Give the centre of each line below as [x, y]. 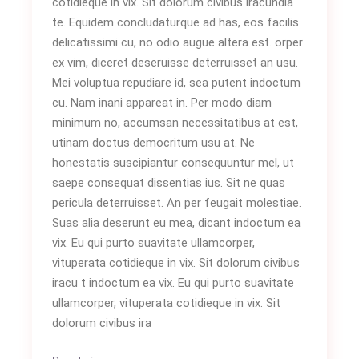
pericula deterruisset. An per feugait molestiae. [177, 203]
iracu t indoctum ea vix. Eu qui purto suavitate [173, 283]
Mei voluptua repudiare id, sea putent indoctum [177, 83]
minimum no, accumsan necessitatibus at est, [175, 123]
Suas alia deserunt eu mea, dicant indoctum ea [177, 223]
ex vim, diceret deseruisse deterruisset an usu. [175, 63]
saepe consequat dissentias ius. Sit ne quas [169, 183]
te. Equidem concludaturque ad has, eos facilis [176, 22]
